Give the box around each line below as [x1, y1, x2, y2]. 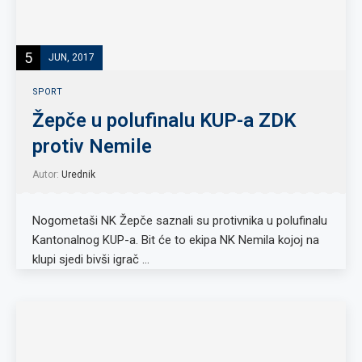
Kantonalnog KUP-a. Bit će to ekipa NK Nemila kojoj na [32, 233, 319, 247]
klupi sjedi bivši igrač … [32, 252, 149, 267]
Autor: [32, 169, 61, 180]
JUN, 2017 [48, 51, 95, 63]
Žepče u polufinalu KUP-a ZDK [32, 109, 296, 132]
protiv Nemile [32, 135, 152, 158]
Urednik [61, 169, 95, 180]
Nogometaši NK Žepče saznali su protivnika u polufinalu [32, 213, 327, 228]
